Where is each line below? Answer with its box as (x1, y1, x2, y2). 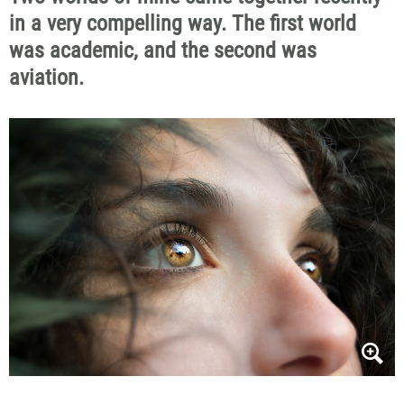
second (214, 38, 281, 64)
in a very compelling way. (9, 11, 226, 37)
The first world (232, 11, 356, 37)
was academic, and (9, 38, 181, 64)
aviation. (9, 65, 84, 91)
